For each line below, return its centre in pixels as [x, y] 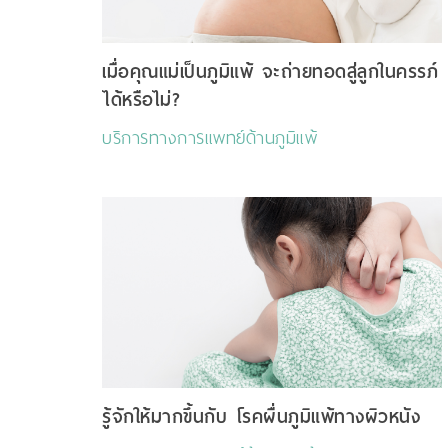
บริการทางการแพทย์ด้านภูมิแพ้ [209, 138]
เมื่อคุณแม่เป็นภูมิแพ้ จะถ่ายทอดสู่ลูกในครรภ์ [270, 72]
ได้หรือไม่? [141, 100]
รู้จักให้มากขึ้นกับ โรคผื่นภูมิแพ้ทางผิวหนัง [261, 417]
